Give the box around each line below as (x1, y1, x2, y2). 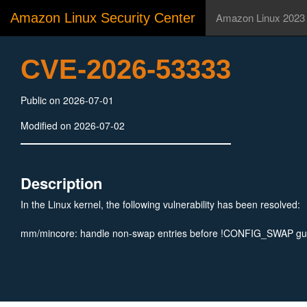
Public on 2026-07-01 (21, 93, 114, 107)
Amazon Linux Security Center (10, 10, 195, 25)
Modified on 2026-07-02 (21, 119, 125, 132)
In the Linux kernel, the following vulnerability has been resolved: (21, 197, 300, 211)
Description (21, 172, 102, 194)
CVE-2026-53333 (21, 54, 231, 84)
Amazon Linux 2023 (216, 10, 305, 25)
